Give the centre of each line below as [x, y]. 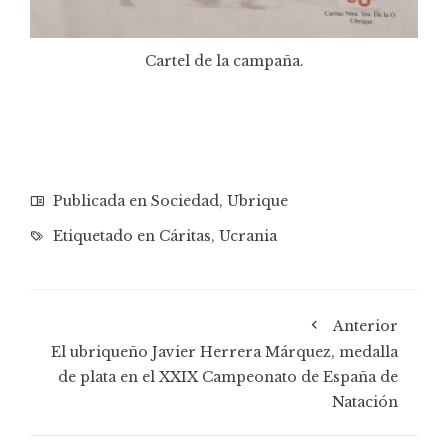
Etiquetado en [104, 235]
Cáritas [185, 235]
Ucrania [248, 235]
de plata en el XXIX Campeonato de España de [228, 376]
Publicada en [100, 200]
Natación [365, 401]
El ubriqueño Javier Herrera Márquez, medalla [224, 351]
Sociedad [185, 200]
